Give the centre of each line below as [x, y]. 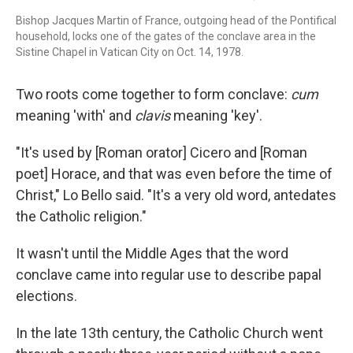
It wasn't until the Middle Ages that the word [152, 253]
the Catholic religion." [81, 216]
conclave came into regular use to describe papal [169, 275]
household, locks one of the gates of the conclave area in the [166, 36]
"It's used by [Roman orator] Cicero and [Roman [162, 152]
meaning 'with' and [75, 115]
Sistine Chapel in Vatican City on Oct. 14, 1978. [130, 52]
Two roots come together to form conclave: [153, 94]
